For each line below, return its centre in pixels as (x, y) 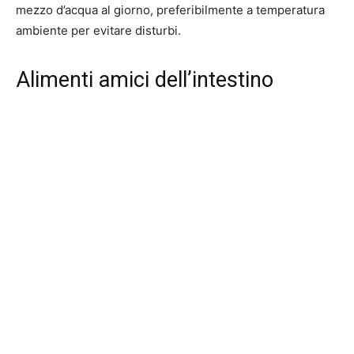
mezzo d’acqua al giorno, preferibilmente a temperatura (170, 9)
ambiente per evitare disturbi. (98, 30)
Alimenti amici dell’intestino (145, 79)
